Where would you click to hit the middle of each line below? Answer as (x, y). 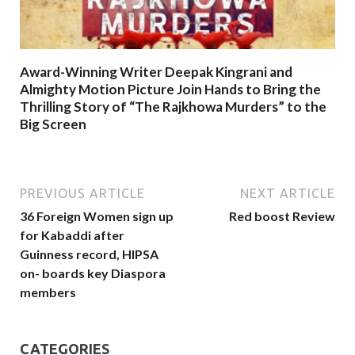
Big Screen (53, 124)
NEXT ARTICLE (288, 194)
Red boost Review (282, 216)
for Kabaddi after (72, 235)
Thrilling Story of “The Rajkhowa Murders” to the (173, 106)
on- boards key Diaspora (93, 273)
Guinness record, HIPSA (89, 254)
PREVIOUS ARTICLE (82, 194)
